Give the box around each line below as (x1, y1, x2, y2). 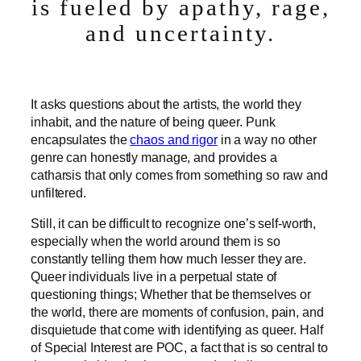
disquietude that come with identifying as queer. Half (31, 322, 323, 337)
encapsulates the (31, 131, 131, 147)
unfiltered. (31, 185, 89, 200)
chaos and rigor (130, 131, 218, 147)
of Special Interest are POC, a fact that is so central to (31, 339, 329, 355)
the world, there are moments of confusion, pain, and (31, 304, 324, 319)
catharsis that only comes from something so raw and (31, 167, 328, 182)
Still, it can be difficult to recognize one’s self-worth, (31, 215, 317, 230)
